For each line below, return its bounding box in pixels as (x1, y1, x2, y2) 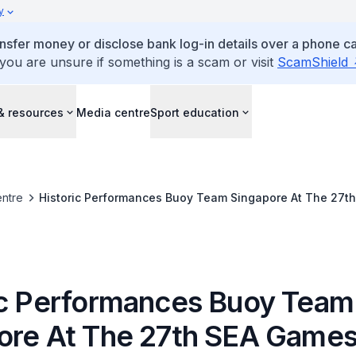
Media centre (76, 105, 150, 119)
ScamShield (277, 54, 348, 70)
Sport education (150, 105, 239, 119)
